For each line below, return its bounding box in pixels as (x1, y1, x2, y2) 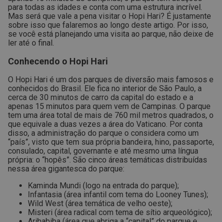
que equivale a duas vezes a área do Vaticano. (8, 119, 167, 129)
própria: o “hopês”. (8, 155, 71, 165)
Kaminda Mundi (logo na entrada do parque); (28, 181, 179, 190)
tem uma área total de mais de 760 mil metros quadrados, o (8, 111, 214, 120)
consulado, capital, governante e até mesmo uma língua (8, 146, 198, 156)
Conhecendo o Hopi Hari (8, 56, 108, 66)
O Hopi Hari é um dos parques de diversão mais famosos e (8, 75, 214, 84)
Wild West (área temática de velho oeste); (28, 199, 172, 208)
